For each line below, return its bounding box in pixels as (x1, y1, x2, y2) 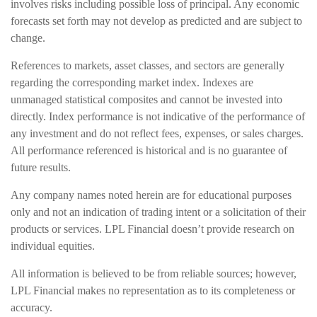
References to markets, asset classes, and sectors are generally (11, 59, 284, 71)
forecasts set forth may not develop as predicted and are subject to (11, 14, 302, 27)
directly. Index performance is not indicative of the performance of (11, 110, 305, 122)
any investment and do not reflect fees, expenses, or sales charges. (11, 127, 304, 139)
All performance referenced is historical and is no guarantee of (11, 144, 287, 156)
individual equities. (11, 239, 98, 252)
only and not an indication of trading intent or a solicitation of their (11, 205, 306, 218)
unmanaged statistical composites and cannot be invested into (11, 93, 282, 105)
